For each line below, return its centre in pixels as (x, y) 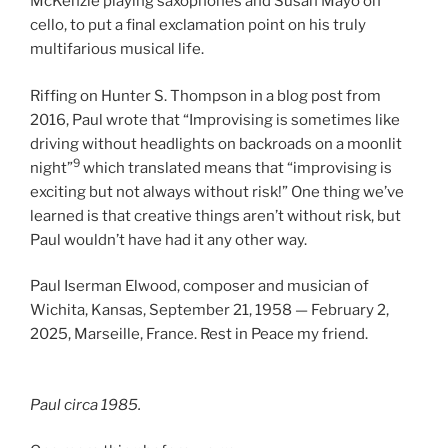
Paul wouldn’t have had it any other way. (168, 239)
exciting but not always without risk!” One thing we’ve (217, 191)
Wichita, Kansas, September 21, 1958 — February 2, (209, 310)
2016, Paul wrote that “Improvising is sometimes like (215, 119)
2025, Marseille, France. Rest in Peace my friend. (199, 334)
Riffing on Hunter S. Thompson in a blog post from (205, 95)
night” (51, 167)
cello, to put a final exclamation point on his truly (198, 25)
